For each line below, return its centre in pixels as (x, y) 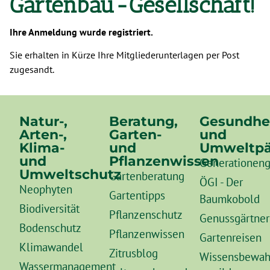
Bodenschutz (50, 227)
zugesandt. (32, 70)
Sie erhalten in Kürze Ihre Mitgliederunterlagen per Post (124, 55)
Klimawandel (51, 246)
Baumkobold (229, 198)
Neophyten (46, 189)
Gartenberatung (147, 175)
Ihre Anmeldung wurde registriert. (82, 32)
